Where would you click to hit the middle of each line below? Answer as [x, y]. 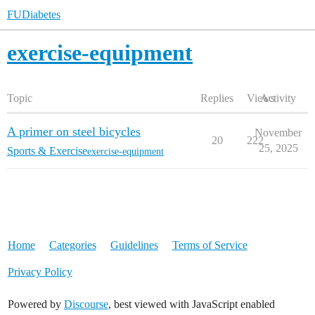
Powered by [36, 304]
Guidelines [134, 245]
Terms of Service [210, 245]
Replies [217, 98]
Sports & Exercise [47, 151]
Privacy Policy [40, 272]
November [278, 133]
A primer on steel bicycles [74, 131]
